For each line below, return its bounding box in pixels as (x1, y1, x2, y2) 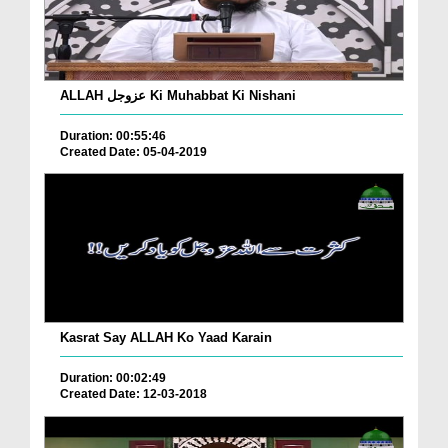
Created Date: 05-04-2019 (60, 144, 207, 159)
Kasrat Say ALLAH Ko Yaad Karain (60, 330, 272, 346)
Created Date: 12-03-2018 (60, 387, 207, 402)
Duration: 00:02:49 (60, 371, 166, 386)
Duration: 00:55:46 (60, 128, 166, 143)
